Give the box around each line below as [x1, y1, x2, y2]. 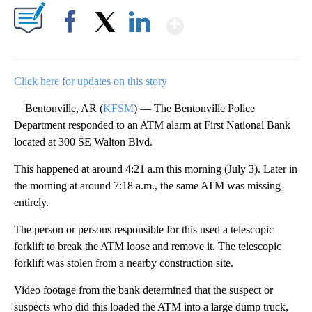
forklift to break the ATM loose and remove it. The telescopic [14, 240, 281, 253]
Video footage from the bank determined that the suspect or [14, 284, 273, 297]
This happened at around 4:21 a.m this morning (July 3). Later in [14, 163, 297, 175]
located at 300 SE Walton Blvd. [14, 136, 153, 148]
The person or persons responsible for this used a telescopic [14, 224, 274, 236]
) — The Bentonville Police [134, 102, 255, 115]
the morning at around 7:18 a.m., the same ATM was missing [14, 180, 281, 192]
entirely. [14, 196, 49, 209]
